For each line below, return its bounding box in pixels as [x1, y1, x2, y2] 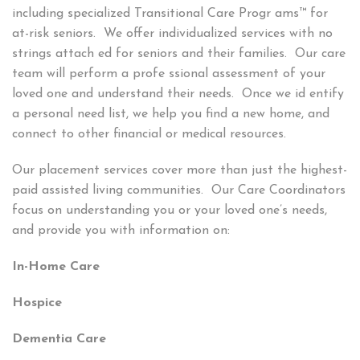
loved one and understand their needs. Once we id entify [12, 88, 344, 101]
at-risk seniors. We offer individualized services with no [12, 27, 333, 41]
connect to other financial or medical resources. [12, 128, 290, 141]
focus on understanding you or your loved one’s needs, [12, 204, 327, 218]
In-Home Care [12, 260, 100, 274]
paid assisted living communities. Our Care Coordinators [12, 184, 346, 198]
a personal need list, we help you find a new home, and [12, 108, 329, 121]
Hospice [12, 297, 62, 310]
